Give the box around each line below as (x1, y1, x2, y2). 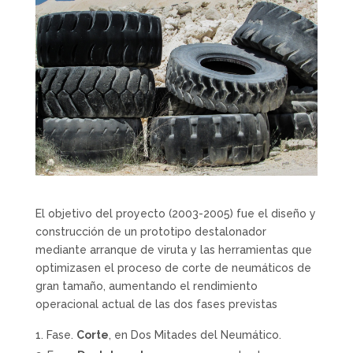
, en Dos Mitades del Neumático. (108, 329, 281, 342)
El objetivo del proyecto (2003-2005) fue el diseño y (35, 207, 316, 221)
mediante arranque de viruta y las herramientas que (35, 243, 312, 257)
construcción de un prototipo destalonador (35, 225, 266, 239)
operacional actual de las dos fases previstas (35, 298, 277, 311)
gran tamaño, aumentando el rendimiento (35, 280, 258, 293)
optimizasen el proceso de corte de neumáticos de (35, 262, 311, 275)
